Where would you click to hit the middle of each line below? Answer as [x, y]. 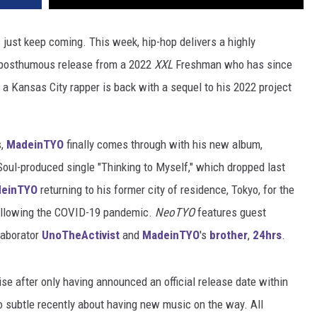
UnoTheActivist [81, 235]
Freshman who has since [232, 65]
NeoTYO [175, 213]
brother [229, 235]
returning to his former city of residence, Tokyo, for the [166, 190]
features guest [230, 213]
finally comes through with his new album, [163, 145]
